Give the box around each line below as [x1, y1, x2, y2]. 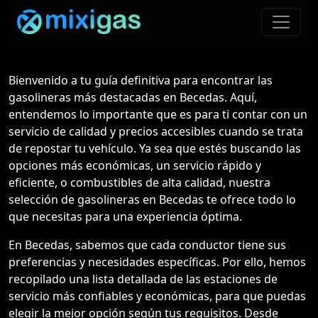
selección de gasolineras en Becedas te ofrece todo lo [9, 192, 296, 207]
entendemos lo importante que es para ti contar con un [9, 106, 307, 122]
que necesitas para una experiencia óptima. [9, 209, 242, 224]
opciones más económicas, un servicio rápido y [9, 158, 261, 173]
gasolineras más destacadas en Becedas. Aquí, [9, 89, 257, 105]
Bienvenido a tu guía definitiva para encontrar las [9, 72, 273, 88]
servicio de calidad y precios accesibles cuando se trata [9, 124, 303, 139]
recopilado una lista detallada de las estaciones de [9, 271, 278, 287]
